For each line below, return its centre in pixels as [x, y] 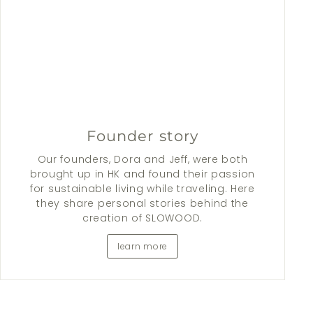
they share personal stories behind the [143, 204]
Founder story [143, 136]
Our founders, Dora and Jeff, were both [143, 160]
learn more [143, 247]
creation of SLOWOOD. [143, 218]
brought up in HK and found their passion [142, 174]
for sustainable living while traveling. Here [143, 189]
